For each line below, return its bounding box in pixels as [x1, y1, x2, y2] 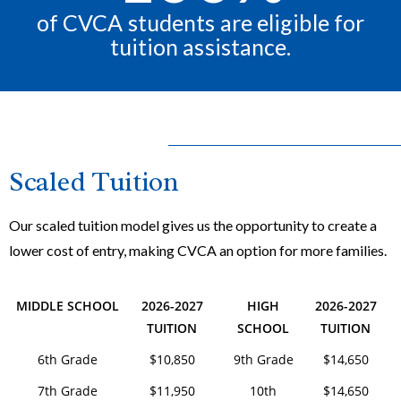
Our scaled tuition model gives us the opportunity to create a [9, 217, 377, 235]
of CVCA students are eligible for [36, 9, 365, 37]
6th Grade [37, 351, 98, 369]
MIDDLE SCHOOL [15, 297, 119, 315]
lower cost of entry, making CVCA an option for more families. [9, 242, 387, 260]
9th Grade [233, 351, 294, 369]
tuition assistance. [109, 33, 292, 61]
